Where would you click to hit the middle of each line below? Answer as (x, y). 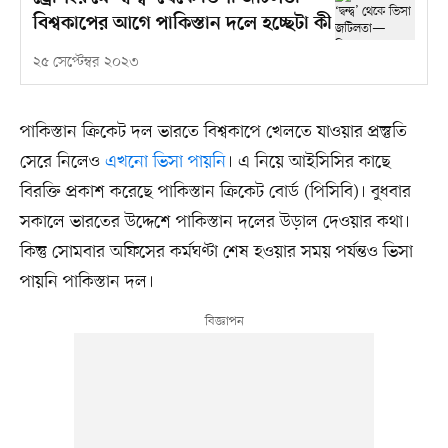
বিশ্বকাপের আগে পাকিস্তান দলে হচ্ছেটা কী (182, 25)
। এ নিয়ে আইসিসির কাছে (308, 162)
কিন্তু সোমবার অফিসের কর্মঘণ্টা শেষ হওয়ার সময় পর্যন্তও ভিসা (216, 252)
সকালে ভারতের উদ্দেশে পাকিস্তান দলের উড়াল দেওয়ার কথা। (214, 222)
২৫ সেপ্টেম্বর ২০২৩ (85, 63)
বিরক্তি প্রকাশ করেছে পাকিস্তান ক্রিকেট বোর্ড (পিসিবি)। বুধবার (215, 192)
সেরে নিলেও (62, 162)
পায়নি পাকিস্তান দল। (86, 282)
